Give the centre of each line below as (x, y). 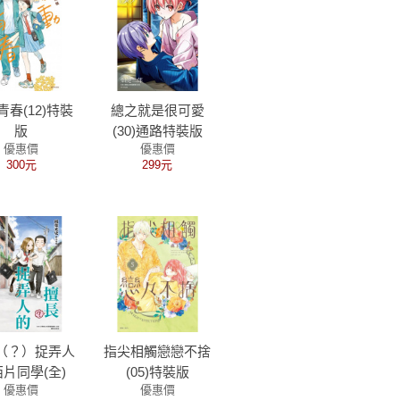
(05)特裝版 (157, 372)
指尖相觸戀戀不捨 (158, 351)
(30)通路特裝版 (157, 131)
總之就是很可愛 (157, 110)
